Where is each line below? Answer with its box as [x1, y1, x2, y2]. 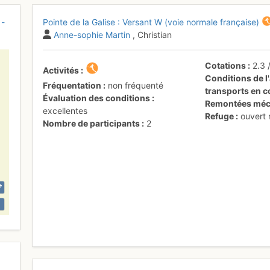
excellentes [43, 105, 88, 116]
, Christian [133, 29, 172, 40]
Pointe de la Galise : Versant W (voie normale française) [43, 16, 260, 27]
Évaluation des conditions [43, 92, 151, 103]
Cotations [205, 60, 246, 71]
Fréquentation [43, 80, 102, 90]
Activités [43, 64, 80, 75]
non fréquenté [108, 80, 164, 90]
